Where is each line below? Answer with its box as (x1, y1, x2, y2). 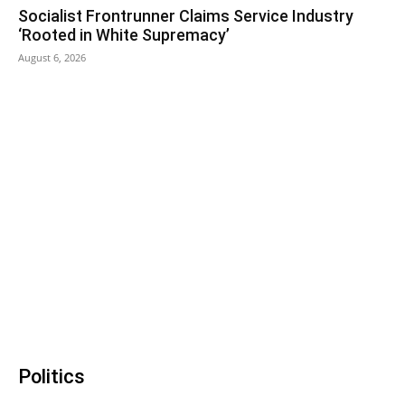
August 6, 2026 (18, 50, 86, 64)
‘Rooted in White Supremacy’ (18, 24, 230, 44)
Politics (18, 364, 85, 388)
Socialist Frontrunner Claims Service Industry (18, 5, 353, 25)
